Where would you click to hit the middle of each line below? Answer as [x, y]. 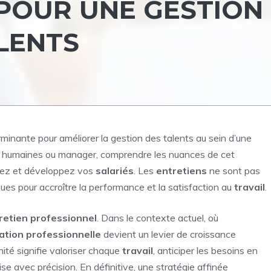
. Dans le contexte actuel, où [158, 218]
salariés [115, 171]
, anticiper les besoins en [205, 250]
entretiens [181, 171]
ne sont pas [233, 171]
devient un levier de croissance [168, 234]
